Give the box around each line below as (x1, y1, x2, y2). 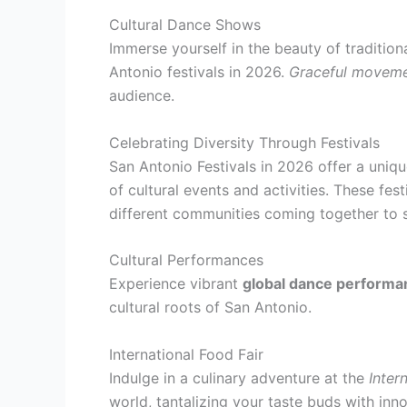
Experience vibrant (109, 274, 243, 293)
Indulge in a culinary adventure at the (109, 368, 369, 387)
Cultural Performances (109, 251, 263, 270)
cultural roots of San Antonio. (109, 298, 312, 317)
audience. (109, 86, 174, 105)
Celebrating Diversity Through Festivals (109, 133, 380, 152)
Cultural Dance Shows (109, 15, 261, 35)
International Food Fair (109, 344, 263, 363)
